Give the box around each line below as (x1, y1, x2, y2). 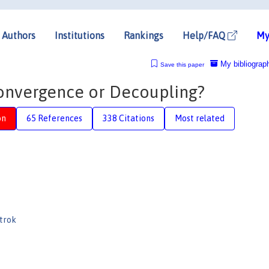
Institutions (55, 29, 104, 41)
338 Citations (103, 113, 154, 123)
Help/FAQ (183, 29, 228, 41)
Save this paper (160, 61, 204, 68)
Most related (175, 113, 225, 123)
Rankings (124, 29, 163, 41)
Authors (2, 29, 35, 41)
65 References (26, 113, 82, 123)
